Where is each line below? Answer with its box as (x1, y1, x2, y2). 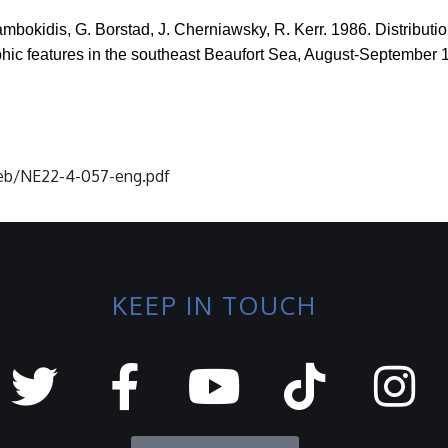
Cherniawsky (174, 21, 266, 39)
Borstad (95, 21, 150, 39)
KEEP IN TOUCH (112, 289, 318, 322)
